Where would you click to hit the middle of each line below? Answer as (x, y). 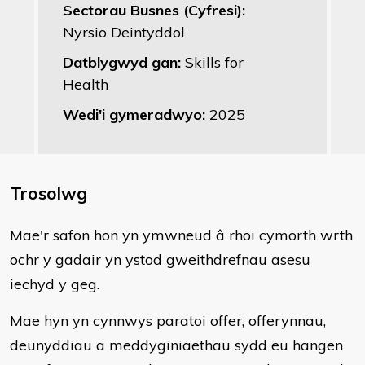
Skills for (214, 62)
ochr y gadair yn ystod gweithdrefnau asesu (160, 259)
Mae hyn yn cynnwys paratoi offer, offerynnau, (168, 321)
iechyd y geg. (55, 284)
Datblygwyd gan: (124, 62)
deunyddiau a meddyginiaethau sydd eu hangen (176, 345)
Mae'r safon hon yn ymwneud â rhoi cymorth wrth (181, 235)
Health (86, 84)
